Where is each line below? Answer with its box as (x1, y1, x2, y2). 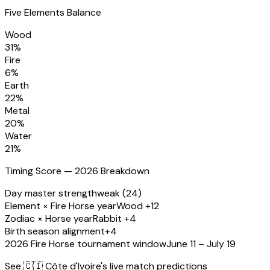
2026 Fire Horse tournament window (5, 237, 166, 251)
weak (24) (97, 187, 142, 200)
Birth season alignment (5, 225, 105, 238)
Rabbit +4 (93, 212, 136, 225)
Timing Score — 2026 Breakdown (5, 165, 149, 178)
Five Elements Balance (5, 6, 101, 19)
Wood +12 (116, 199, 159, 213)
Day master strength (5, 187, 97, 200)
